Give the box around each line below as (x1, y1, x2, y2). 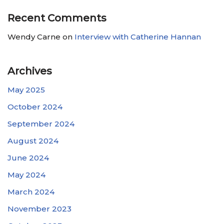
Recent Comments (7, 11, 106, 24)
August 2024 (7, 135, 58, 145)
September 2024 (7, 118, 74, 128)
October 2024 (7, 101, 62, 111)
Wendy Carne (7, 31, 60, 41)
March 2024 (7, 186, 54, 196)
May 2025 (7, 84, 45, 94)
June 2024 (7, 152, 49, 162)
